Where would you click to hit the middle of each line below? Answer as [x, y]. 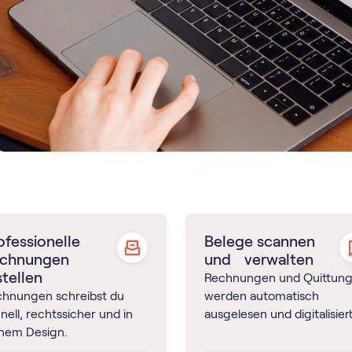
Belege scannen [259, 241]
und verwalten [258, 259]
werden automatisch [261, 295]
